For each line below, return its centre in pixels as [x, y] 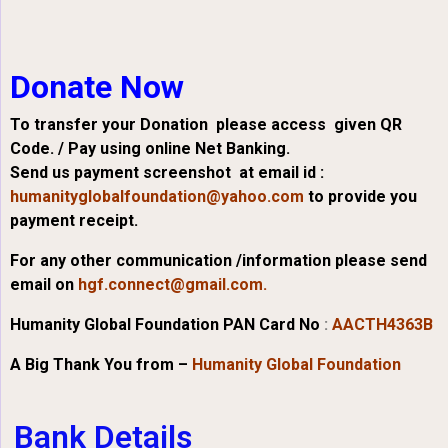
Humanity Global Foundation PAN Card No [165, 325]
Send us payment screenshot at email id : [167, 173]
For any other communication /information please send [218, 261]
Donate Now [97, 87]
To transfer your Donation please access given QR [206, 125]
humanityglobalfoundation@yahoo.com [157, 197]
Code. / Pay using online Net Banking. [150, 149]
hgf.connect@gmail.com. [172, 285]
